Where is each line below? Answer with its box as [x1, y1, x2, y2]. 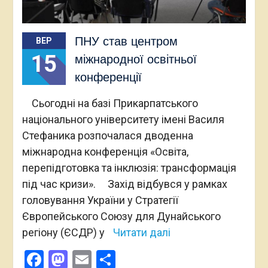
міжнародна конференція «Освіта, [22, 145, 188, 159]
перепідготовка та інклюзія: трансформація [22, 162, 236, 175]
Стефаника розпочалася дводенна [22, 129, 193, 142]
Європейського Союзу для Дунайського [22, 210, 221, 223]
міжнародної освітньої [74, 53, 197, 66]
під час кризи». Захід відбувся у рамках [22, 178, 227, 191]
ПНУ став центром [74, 35, 178, 48]
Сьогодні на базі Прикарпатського [22, 97, 198, 110]
